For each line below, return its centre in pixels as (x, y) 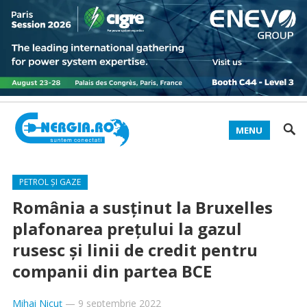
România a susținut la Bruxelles (142, 207)
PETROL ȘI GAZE (50, 182)
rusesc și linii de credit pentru (135, 250)
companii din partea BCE (112, 271)
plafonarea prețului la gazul (127, 229)
